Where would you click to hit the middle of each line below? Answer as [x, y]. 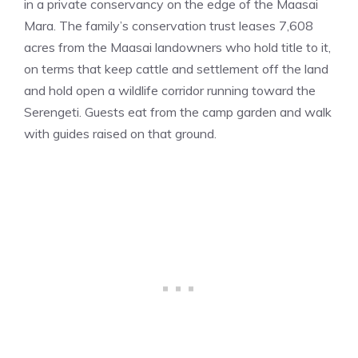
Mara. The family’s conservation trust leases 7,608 [169, 25]
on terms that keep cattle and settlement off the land [176, 68]
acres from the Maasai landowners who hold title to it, [177, 47]
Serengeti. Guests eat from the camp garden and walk [178, 111]
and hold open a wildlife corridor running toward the [170, 90]
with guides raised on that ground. [120, 133]
